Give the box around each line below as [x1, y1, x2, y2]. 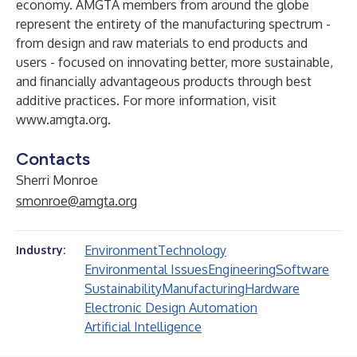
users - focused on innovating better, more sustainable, [16, 54, 333, 70]
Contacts [16, 148, 90, 170]
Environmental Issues [84, 261, 208, 277]
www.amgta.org [16, 112, 108, 127]
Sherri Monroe [16, 172, 98, 188]
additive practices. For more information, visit [16, 92, 277, 108]
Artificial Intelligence [84, 319, 202, 335]
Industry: [16, 243, 65, 257]
